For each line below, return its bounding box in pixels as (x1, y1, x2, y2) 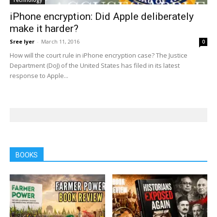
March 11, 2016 (41, 38, 79, 46)
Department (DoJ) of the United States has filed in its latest (10, 61, 180, 70)
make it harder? (10, 23, 78, 35)
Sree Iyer (10, 38, 34, 46)
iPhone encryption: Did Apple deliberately (10, 11, 194, 23)
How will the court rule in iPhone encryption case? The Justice (10, 51, 187, 60)
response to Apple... (10, 71, 68, 80)
